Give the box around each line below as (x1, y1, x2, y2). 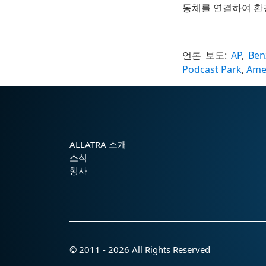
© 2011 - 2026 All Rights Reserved (69, 243, 210, 256)
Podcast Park (182, 63, 242, 77)
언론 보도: (182, 49, 231, 62)
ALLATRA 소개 (69, 138, 126, 151)
